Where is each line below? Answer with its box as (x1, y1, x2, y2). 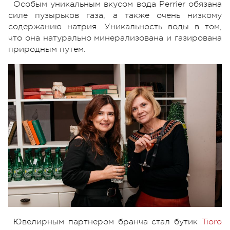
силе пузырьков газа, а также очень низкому (8, 10, 222, 20)
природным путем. (8, 44, 86, 54)
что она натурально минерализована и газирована (8, 33, 222, 43)
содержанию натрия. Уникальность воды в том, (8, 22, 222, 31)
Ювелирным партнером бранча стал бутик (13, 217, 202, 226)
